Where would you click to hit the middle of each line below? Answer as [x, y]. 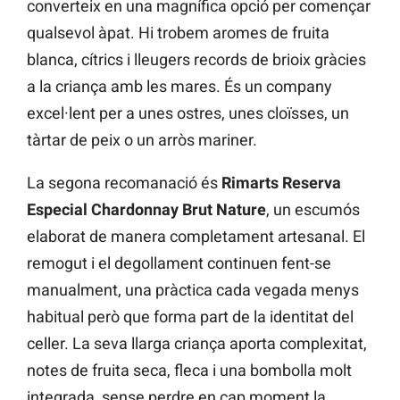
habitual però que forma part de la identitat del [190, 317]
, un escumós [313, 210]
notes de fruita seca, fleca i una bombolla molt [189, 371]
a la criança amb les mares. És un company [179, 87]
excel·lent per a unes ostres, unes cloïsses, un [188, 113]
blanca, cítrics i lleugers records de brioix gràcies [196, 60]
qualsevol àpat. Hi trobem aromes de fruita [178, 33]
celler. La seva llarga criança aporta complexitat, [197, 344]
